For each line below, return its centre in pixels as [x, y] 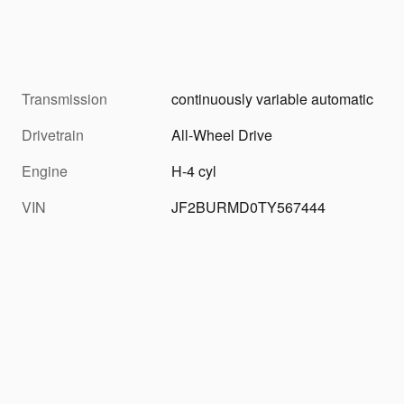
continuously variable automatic [273, 98]
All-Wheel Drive [222, 134]
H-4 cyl [194, 170]
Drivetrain [53, 134]
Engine [45, 170]
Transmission [64, 98]
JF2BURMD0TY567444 [249, 207]
